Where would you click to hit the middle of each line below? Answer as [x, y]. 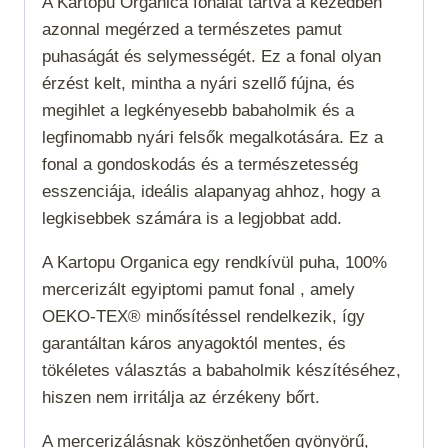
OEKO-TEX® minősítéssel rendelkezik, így [203, 317]
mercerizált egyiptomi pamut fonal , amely [198, 290]
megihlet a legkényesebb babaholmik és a [198, 111]
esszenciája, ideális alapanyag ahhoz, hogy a [211, 192]
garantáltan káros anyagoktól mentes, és [194, 344]
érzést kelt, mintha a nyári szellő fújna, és [198, 84]
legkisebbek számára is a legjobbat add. [197, 219]
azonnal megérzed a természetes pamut [192, 30]
